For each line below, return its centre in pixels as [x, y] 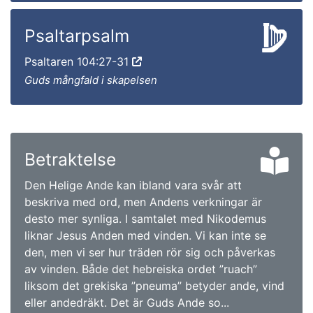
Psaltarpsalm [77, 35]
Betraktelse [70, 159]
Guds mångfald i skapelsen [91, 80]
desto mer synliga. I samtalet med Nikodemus [145, 218]
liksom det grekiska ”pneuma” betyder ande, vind [154, 285]
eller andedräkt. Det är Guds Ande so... [127, 302]
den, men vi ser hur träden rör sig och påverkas [150, 252]
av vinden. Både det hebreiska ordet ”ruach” [141, 269]
